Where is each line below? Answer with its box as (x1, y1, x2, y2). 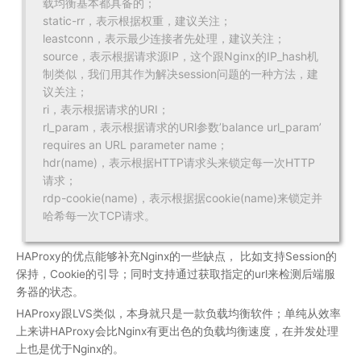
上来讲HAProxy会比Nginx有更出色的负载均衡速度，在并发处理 (16, 325, 338, 338)
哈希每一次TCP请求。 (43, 208, 156, 222)
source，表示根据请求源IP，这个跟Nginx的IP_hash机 (43, 48, 318, 63)
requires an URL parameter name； (43, 137, 228, 151)
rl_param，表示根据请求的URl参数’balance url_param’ (43, 119, 322, 134)
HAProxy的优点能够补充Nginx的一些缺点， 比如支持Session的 (16, 249, 337, 263)
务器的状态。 (16, 284, 84, 298)
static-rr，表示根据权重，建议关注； (43, 13, 231, 27)
